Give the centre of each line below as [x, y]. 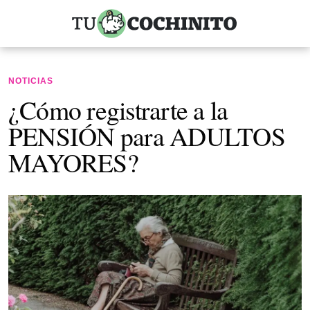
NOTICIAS [31, 81]
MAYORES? [81, 162]
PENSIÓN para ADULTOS [147, 136]
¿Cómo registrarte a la [118, 110]
